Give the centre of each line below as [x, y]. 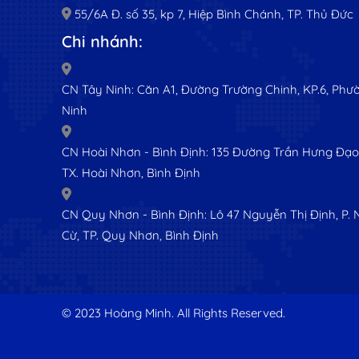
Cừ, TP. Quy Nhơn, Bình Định [141, 236]
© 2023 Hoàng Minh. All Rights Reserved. [174, 313]
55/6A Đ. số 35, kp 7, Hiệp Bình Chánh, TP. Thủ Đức [214, 14]
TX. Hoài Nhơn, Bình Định [131, 173]
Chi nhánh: [103, 42]
